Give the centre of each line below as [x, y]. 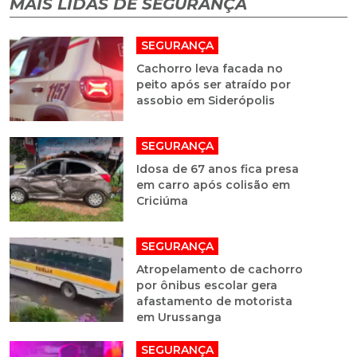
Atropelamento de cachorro [219, 270]
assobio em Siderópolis [205, 101]
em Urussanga [178, 318]
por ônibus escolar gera [206, 286]
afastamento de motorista [214, 302]
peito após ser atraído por [213, 85]
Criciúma [162, 201]
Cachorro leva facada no [209, 69]
